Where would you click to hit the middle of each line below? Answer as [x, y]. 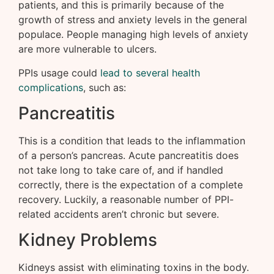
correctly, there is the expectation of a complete [131, 185]
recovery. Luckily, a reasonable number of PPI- [126, 200]
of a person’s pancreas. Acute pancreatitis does [128, 156]
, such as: [105, 87]
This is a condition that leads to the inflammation [132, 141]
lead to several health [150, 72]
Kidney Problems [88, 240]
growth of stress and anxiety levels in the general [133, 20]
